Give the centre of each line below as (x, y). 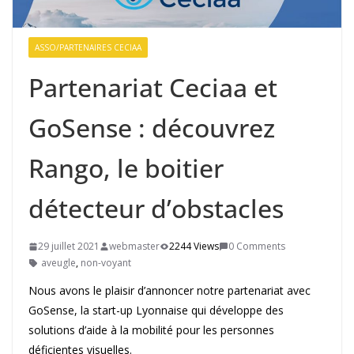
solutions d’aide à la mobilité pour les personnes (151, 330)
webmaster (134, 247)
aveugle (58, 263)
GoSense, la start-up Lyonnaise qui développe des (156, 311)
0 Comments (257, 247)
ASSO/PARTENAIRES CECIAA (88, 48)
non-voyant (106, 263)
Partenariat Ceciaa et (153, 88)
